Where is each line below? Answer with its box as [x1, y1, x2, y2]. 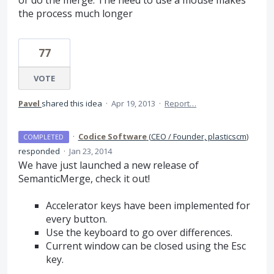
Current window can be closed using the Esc [45, 239, 246, 253]
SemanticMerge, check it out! [18, 172, 150, 185]
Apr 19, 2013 [111, 98, 155, 109]
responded [18, 146, 62, 157]
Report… [165, 98, 196, 109]
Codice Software [78, 131, 147, 142]
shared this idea [42, 98, 104, 109]
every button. [45, 212, 107, 226]
